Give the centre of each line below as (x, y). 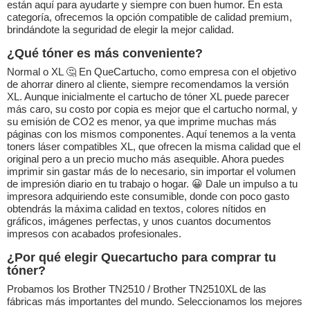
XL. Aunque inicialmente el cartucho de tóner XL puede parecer (148, 97)
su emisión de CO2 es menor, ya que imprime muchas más (142, 122)
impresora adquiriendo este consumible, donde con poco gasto (148, 197)
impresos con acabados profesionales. (94, 234)
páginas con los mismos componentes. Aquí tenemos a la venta (151, 134)
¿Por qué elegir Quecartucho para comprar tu (142, 258)
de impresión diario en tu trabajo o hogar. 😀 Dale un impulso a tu (152, 184)
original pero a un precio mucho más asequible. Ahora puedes (146, 159)
